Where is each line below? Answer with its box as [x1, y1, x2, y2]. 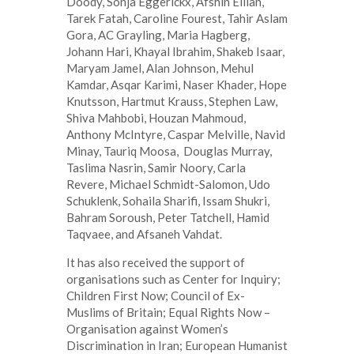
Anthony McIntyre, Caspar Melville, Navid [66, 126, 285, 141]
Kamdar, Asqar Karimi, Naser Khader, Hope [66, 77, 287, 92]
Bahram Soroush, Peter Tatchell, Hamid [66, 209, 269, 224]
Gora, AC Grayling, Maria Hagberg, [66, 27, 250, 42]
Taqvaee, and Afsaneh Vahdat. [66, 226, 222, 241]
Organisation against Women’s [66, 321, 228, 336]
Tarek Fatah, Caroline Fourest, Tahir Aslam [66, 10, 288, 25]
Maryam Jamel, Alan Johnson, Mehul [66, 60, 254, 75]
